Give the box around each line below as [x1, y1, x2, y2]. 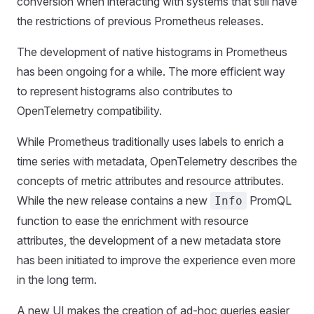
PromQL [247, 193, 292, 207]
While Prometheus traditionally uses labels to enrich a [17, 134, 284, 149]
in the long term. [17, 272, 97, 287]
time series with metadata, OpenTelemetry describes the [17, 153, 297, 168]
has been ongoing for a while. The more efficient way [17, 64, 285, 78]
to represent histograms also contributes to [17, 83, 233, 98]
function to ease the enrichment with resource [17, 213, 249, 228]
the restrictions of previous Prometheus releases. [17, 13, 264, 28]
